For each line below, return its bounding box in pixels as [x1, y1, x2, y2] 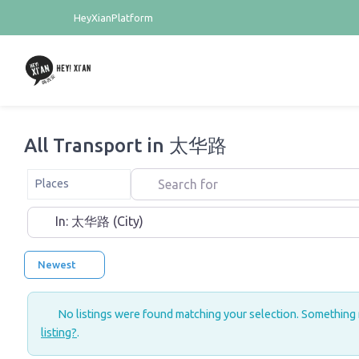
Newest [38, 259, 79, 271]
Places [34, 177, 69, 191]
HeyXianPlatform [71, 12, 154, 23]
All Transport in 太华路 [24, 135, 227, 157]
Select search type [26, 171, 119, 184]
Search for [129, 170, 190, 185]
